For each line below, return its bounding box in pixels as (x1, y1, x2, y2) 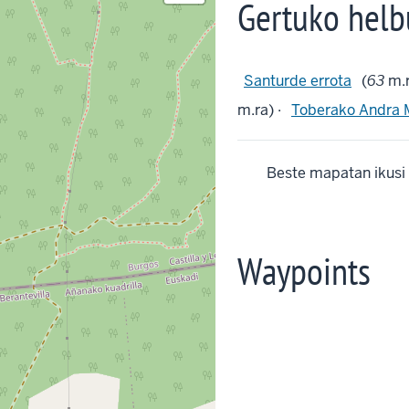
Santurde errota (244, 70, 351, 90)
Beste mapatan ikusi (267, 163, 405, 183)
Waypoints (237, 246, 371, 295)
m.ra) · (237, 100, 285, 120)
